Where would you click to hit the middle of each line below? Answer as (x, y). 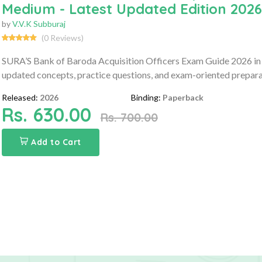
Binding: (146, 97)
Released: (20, 97)
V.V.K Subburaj (39, 23)
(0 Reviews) (62, 37)
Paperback (183, 97)
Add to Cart (56, 142)
